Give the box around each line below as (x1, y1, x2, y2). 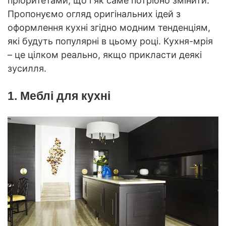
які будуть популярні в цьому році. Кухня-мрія (8, 36, 213, 47)
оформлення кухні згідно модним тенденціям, (8, 22, 210, 33)
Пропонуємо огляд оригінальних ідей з (8, 9, 181, 20)
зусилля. (8, 63, 46, 74)
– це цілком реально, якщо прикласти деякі (8, 49, 202, 61)
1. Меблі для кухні (8, 89, 110, 103)
